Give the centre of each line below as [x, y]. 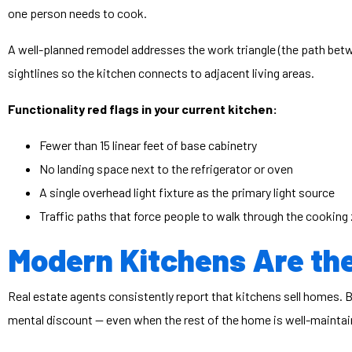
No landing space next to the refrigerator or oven [166, 169]
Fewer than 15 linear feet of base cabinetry [148, 145]
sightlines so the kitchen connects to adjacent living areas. [161, 73]
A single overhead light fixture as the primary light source [187, 192]
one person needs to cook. [77, 13]
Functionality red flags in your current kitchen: [143, 109]
